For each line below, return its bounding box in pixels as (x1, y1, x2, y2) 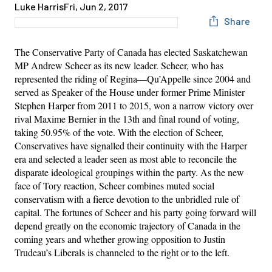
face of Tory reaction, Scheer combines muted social (15, 178, 214, 192)
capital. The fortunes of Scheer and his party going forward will (15, 205, 256, 219)
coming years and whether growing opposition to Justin (15, 232, 225, 245)
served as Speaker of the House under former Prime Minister (15, 85, 245, 98)
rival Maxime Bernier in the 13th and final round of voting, (15, 112, 239, 125)
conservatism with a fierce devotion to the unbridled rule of (15, 192, 239, 205)
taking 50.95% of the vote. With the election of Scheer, (15, 125, 223, 138)
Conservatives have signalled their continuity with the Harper (15, 138, 247, 152)
